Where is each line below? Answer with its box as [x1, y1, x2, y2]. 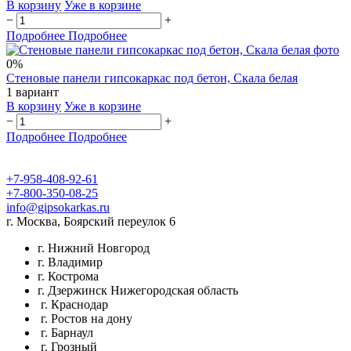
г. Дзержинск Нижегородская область [38, 283, 238, 297]
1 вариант [6, 85, 59, 99]
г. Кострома [38, 269, 99, 283]
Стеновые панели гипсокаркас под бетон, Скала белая [6, 71, 298, 85]
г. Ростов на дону [38, 311, 132, 325]
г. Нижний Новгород [38, 241, 150, 255]
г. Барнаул [38, 325, 93, 339]
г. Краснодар [38, 297, 108, 311]
